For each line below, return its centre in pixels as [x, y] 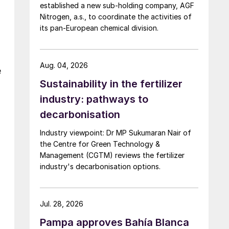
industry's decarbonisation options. [100, 166]
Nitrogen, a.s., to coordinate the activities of [116, 16]
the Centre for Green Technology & [100, 144]
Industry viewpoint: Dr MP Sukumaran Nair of [116, 132]
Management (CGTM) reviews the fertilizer [112, 155]
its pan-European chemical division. [99, 28]
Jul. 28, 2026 [62, 203]
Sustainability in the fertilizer [111, 84]
